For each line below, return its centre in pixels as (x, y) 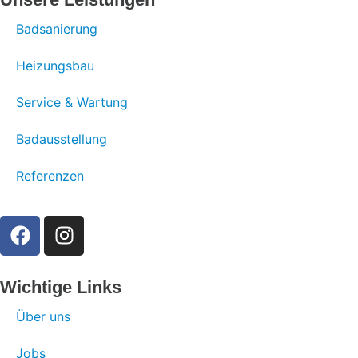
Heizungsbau (55, 65)
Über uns (43, 316)
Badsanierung (57, 28)
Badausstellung (62, 139)
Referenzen (50, 175)
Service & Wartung (72, 102)
